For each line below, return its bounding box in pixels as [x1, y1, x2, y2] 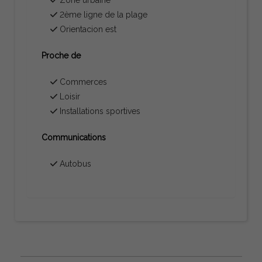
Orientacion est [57, 24, 117, 34]
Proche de [42, 50, 81, 60]
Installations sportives [57, 106, 141, 116]
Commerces [57, 77, 108, 87]
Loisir [57, 91, 81, 101]
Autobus [57, 158, 92, 168]
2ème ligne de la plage [57, 9, 148, 19]
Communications [42, 132, 106, 142]
